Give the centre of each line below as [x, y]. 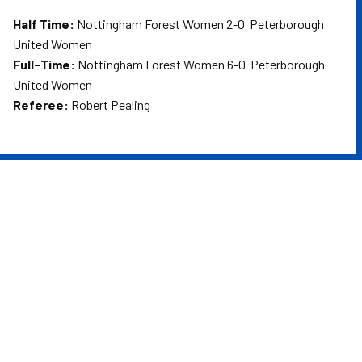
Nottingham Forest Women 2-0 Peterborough [199, 24]
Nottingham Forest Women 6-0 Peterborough [200, 64]
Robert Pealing [109, 105]
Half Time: [44, 24]
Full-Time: [44, 64]
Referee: [41, 105]
